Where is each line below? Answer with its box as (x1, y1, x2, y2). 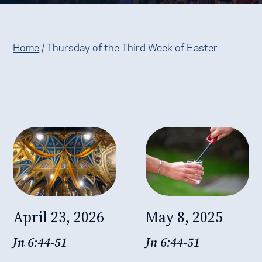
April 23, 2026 (13, 206, 105, 227)
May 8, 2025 (146, 206, 223, 227)
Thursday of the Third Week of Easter (47, 39, 218, 54)
